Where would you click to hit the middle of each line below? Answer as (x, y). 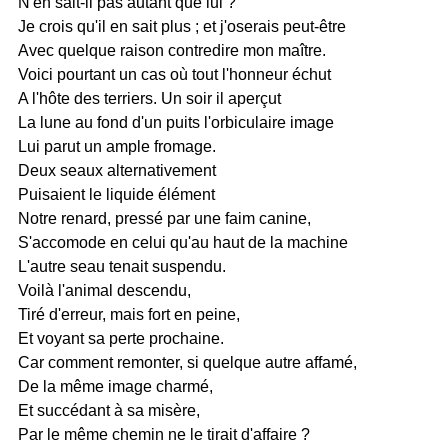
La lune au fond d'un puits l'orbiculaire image (175, 122)
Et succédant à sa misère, (108, 410)
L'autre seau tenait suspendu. (121, 266)
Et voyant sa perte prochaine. (120, 338)
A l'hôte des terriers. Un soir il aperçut (149, 98)
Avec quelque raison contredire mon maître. (171, 50)
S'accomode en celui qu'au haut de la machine (182, 242)
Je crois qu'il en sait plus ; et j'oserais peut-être (181, 26)
